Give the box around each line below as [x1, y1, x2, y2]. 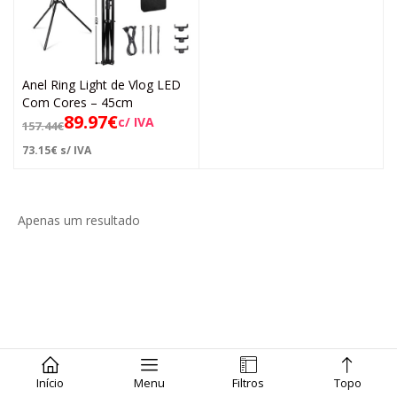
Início [35, 375, 64, 391]
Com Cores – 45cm [22, 93, 133, 111]
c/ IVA [118, 113, 154, 130]
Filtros [232, 375, 264, 391]
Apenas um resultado [18, 211, 140, 229]
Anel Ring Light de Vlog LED [22, 75, 181, 93]
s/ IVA [58, 142, 91, 158]
